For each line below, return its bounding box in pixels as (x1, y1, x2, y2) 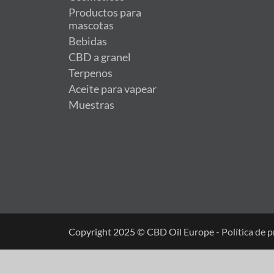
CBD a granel (68, 51, 131, 64)
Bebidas (68, 35, 107, 48)
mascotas (68, 19, 114, 32)
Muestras (68, 98, 114, 112)
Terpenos (68, 67, 113, 80)
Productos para (68, 6, 141, 20)
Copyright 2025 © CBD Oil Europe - (68, 225, 221, 237)
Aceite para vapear (68, 83, 157, 96)
